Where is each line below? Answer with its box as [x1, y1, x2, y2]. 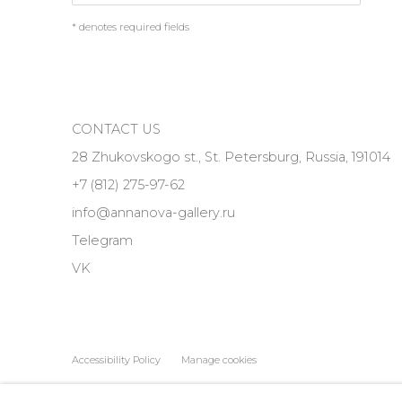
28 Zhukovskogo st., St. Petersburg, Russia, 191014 [72, 149, 390, 165]
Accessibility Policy [72, 354, 161, 366]
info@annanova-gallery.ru [72, 205, 235, 221]
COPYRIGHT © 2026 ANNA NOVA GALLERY [72, 382, 265, 394]
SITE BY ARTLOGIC [285, 382, 367, 394]
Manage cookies [181, 354, 257, 366]
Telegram [72, 232, 133, 249]
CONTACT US [72, 121, 161, 137]
